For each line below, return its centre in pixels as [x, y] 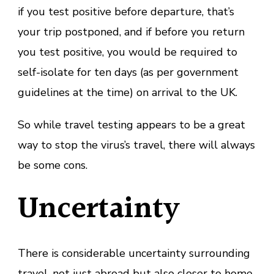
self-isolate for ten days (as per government [128, 72]
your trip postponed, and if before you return [131, 31]
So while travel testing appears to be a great [131, 124]
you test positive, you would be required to [128, 52]
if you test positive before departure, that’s [126, 11]
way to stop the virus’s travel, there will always [136, 145]
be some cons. [53, 165]
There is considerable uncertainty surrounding [134, 253]
